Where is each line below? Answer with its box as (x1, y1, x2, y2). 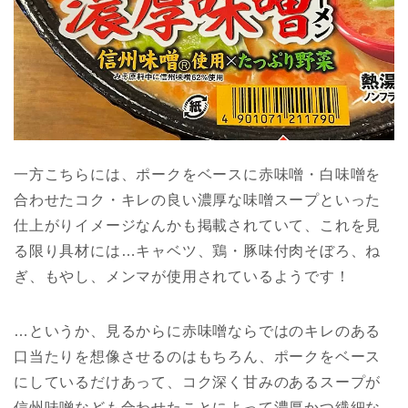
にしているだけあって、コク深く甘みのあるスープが (14, 373, 382, 390)
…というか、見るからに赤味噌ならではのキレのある (14, 322, 382, 339)
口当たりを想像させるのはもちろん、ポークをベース (14, 348, 382, 364)
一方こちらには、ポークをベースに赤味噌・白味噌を (14, 166, 382, 182)
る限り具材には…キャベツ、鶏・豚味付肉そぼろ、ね (14, 242, 382, 259)
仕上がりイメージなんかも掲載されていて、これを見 (14, 217, 382, 233)
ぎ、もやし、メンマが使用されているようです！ (14, 268, 351, 284)
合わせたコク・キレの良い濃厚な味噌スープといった (14, 191, 382, 208)
